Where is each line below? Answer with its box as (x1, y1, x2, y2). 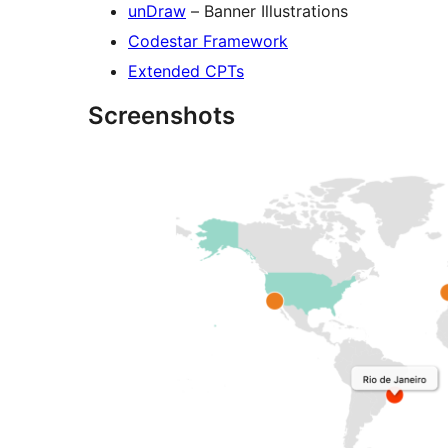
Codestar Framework (128, 30, 288, 51)
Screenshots (88, 100, 235, 130)
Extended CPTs (128, 60, 244, 81)
